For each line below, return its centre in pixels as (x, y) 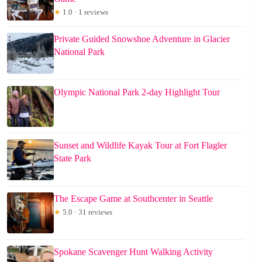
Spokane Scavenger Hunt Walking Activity (133, 251)
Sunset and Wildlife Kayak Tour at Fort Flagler (140, 145)
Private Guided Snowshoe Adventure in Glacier (142, 39)
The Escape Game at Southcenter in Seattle (133, 198)
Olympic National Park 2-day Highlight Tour (137, 92)
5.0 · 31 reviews (87, 212)
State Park (73, 158)
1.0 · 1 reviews (85, 12)
